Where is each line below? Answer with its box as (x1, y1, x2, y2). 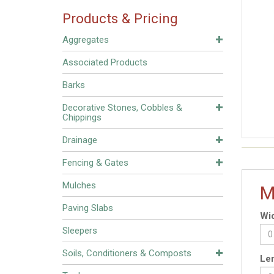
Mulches (62, 180, 96, 191)
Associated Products (62, 57, 147, 68)
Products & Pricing (62, 10, 178, 26)
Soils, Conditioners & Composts (62, 248, 191, 259)
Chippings (62, 112, 102, 123)
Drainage (62, 135, 97, 146)
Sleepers (62, 225, 97, 236)
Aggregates (62, 34, 109, 45)
